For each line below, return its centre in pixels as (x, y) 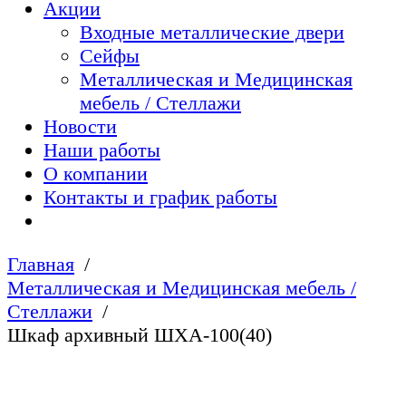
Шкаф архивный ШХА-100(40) (140, 335)
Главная (41, 265)
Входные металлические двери (212, 32)
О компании (96, 173)
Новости (80, 126)
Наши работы (102, 150)
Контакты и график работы (160, 197)
